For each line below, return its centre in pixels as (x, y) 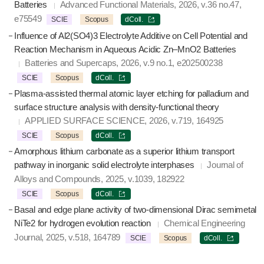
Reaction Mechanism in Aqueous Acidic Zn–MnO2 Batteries (125, 49)
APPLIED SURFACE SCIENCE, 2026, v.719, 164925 (124, 121)
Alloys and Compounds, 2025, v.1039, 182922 (99, 179)
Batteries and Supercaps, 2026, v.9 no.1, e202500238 (124, 63)
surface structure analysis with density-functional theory (117, 107)
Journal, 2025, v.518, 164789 (67, 237)
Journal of (225, 165)
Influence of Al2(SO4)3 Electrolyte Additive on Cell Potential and (131, 36)
